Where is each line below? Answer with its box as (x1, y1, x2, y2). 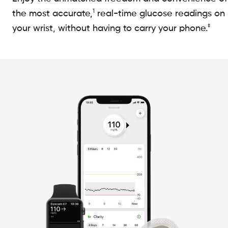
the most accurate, (12, 9, 93, 19)
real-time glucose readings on (95, 9, 225, 19)
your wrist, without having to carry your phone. (12, 24, 208, 34)
